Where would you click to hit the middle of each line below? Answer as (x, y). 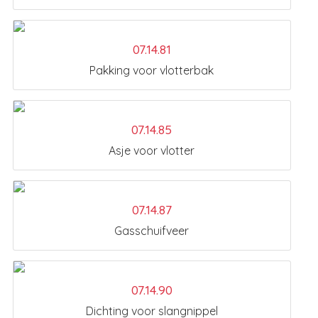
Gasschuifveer (152, 231)
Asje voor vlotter (152, 151)
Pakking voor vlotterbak (152, 71)
